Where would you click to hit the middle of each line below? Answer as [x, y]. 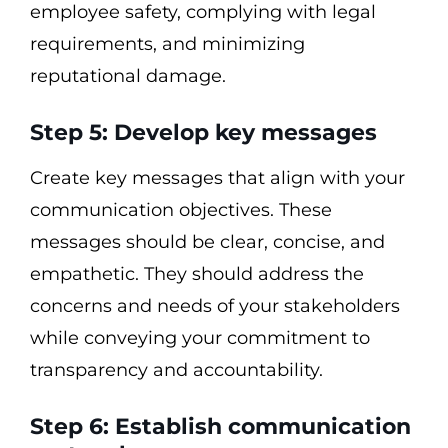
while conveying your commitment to [200, 338]
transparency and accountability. [176, 370]
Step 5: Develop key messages [203, 132]
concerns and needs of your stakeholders [215, 306]
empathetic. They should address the [197, 274]
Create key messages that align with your [217, 178]
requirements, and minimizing [167, 44]
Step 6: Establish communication [220, 426]
